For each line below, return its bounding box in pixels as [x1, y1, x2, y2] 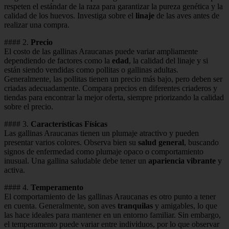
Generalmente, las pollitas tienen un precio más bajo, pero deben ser [4, 74, 222, 83]
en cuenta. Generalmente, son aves [4, 201, 118, 210]
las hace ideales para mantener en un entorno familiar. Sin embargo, [4, 210, 221, 219]
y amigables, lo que [153, 201, 217, 210]
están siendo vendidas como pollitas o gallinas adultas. [4, 65, 178, 74]
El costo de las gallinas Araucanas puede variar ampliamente [4, 47, 198, 56]
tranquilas [118, 201, 153, 210]
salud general [138, 138, 184, 147]
